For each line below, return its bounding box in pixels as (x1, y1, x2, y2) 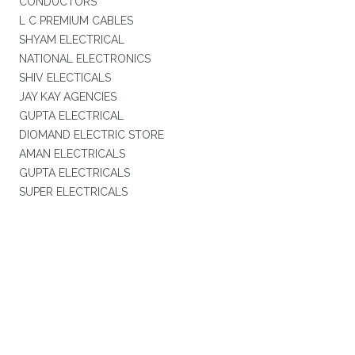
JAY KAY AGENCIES (18, 90, 116, 103)
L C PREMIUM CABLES (18, 14, 133, 27)
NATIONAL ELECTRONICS (18, 52, 151, 65)
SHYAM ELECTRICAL (18, 33, 124, 46)
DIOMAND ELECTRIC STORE (18, 128, 164, 141)
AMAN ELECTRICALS (18, 147, 125, 160)
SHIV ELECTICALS (18, 71, 111, 84)
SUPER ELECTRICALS (18, 185, 128, 198)
